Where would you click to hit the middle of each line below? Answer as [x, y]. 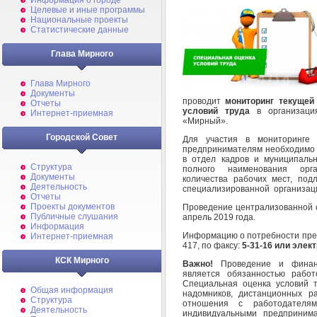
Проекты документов [73, 207]
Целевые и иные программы [88, 10]
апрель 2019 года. [219, 217]
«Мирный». [205, 121]
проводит [204, 101]
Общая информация [72, 290]
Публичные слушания [74, 217]
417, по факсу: [212, 245]
